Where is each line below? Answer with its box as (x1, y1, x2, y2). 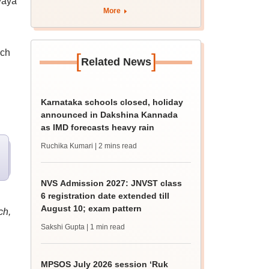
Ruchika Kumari (41, 142, 94, 150)
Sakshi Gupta (41, 223, 85, 231)
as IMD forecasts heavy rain (41, 122, 155, 132)
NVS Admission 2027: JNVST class (41, 178, 183, 188)
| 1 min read (86, 223, 125, 231)
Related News (80, 56, 151, 68)
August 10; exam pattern (41, 204, 142, 213)
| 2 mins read (95, 142, 138, 150)
